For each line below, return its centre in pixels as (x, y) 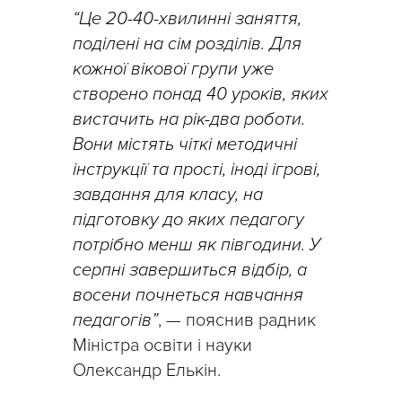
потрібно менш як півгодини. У (197, 245)
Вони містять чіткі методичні (185, 145)
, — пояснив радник (237, 321)
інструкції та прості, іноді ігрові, (197, 170)
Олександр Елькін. (147, 371)
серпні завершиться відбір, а (190, 271)
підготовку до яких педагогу (188, 220)
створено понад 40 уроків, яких (201, 95)
